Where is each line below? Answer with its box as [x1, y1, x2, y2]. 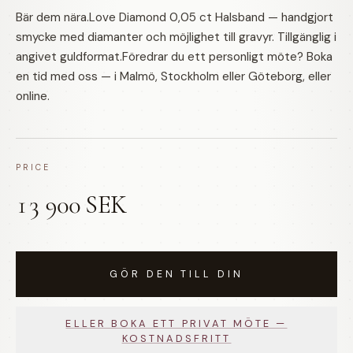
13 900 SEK [16, 189, 126, 220]
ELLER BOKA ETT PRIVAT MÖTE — [65, 317, 288, 330]
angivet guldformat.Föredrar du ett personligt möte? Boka [16, 49, 333, 65]
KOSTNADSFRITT [121, 332, 232, 345]
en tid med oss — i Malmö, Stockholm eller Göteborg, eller [16, 69, 331, 84]
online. [16, 88, 50, 104]
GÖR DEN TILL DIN [109, 268, 244, 281]
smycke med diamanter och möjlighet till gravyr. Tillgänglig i [16, 29, 336, 45]
